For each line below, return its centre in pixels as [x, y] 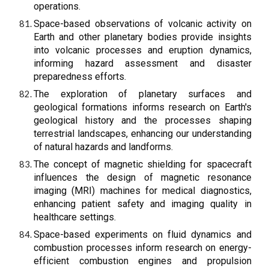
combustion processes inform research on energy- [143, 248]
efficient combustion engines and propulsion [143, 261]
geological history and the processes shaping [143, 120]
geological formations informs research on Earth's [143, 107]
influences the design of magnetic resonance [143, 177]
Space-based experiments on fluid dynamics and [143, 234]
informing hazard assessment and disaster [143, 63]
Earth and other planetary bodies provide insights [143, 37]
